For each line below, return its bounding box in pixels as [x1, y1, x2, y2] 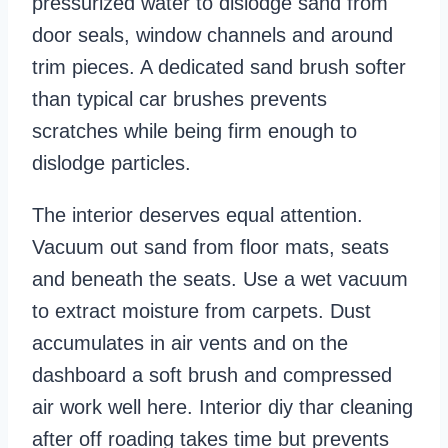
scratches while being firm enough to [32, 120, 357, 143]
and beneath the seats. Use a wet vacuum [32, 268, 408, 291]
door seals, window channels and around [32, 24, 393, 47]
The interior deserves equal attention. [32, 204, 363, 227]
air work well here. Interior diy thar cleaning [32, 396, 413, 419]
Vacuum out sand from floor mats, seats [32, 236, 389, 259]
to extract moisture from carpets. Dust [32, 300, 371, 323]
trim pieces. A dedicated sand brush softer [32, 56, 406, 79]
